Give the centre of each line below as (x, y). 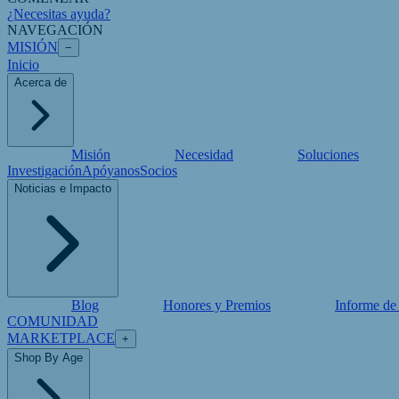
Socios (159, 171)
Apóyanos (111, 171)
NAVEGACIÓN (55, 30)
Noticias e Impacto (63, 188)
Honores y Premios (217, 305)
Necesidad (204, 155)
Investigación (45, 171)
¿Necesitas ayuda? (59, 14)
